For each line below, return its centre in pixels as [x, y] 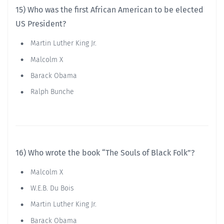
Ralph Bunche [51, 92]
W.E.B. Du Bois [51, 188]
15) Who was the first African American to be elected [109, 10]
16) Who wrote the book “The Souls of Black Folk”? [105, 152]
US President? [41, 24]
